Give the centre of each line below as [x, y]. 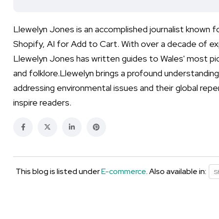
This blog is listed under [58, 171]
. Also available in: [176, 171]
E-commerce [124, 171]
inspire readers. [42, 102]
